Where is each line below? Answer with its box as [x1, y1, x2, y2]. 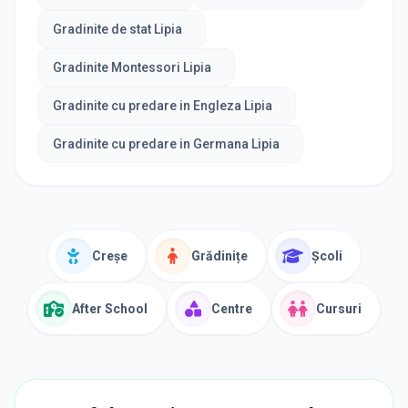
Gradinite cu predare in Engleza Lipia [53, 98, 272, 113]
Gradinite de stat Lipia [53, 22, 182, 36]
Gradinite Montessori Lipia [53, 60, 211, 75]
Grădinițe [190, 249, 248, 263]
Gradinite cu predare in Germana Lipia [53, 137, 280, 151]
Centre [211, 301, 252, 316]
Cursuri [316, 301, 362, 316]
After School [72, 301, 148, 316]
